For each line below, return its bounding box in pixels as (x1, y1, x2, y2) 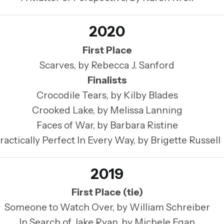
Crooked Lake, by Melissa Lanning (31, 104, 182, 116)
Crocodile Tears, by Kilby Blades (36, 89, 178, 101)
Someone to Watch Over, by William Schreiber (4, 201, 210, 213)
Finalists (87, 74, 126, 86)
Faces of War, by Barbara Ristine (36, 119, 178, 131)
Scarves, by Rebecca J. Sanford (39, 59, 174, 71)
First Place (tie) (71, 186, 143, 198)
